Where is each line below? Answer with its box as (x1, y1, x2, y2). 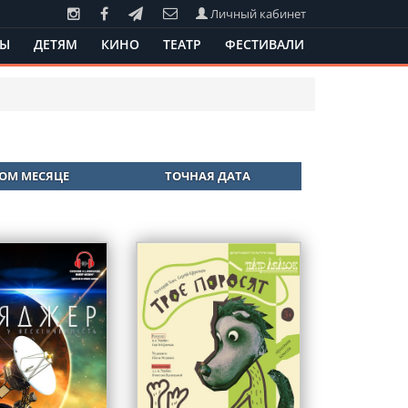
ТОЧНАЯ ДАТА (165, 168, 250, 184)
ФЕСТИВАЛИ (225, 36, 304, 53)
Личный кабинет (208, 5, 306, 22)
